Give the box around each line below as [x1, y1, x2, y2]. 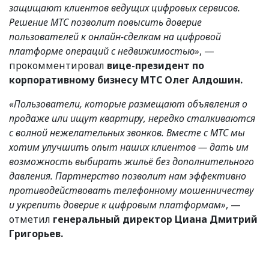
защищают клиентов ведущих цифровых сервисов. [9, 1, 240, 15]
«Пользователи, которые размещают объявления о [9, 97, 247, 111]
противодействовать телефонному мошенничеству [9, 184, 254, 198]
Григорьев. [9, 227, 63, 241]
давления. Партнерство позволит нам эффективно [9, 169, 246, 183]
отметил [9, 213, 53, 226]
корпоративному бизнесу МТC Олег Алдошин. [9, 73, 243, 87]
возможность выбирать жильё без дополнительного [9, 155, 254, 169]
